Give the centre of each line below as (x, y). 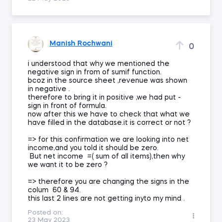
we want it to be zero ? (68, 165)
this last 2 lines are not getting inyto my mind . (106, 198)
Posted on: (45, 213)
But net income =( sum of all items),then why (106, 156)
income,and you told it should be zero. (93, 148)
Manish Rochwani (81, 44)
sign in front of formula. (67, 106)
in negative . (49, 89)
